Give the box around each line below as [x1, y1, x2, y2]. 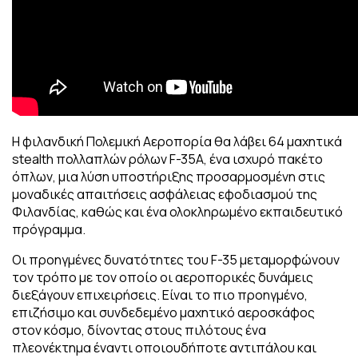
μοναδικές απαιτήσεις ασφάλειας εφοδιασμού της [12, 185, 317, 203]
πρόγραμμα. [12, 220, 86, 238]
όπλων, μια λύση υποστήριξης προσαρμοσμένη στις [12, 167, 325, 185]
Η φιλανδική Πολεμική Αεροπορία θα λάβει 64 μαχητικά [12, 132, 342, 150]
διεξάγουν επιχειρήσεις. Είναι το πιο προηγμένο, [12, 285, 308, 304]
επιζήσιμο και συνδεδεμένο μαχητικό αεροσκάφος [12, 303, 315, 321]
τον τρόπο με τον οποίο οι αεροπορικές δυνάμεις [12, 268, 313, 286]
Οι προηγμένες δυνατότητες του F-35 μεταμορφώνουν [12, 250, 340, 268]
